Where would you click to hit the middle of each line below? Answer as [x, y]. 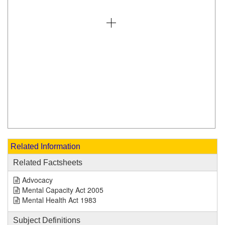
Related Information [45, 146]
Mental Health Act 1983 [59, 200]
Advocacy [37, 180]
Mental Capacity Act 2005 [63, 190]
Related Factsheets [48, 162]
